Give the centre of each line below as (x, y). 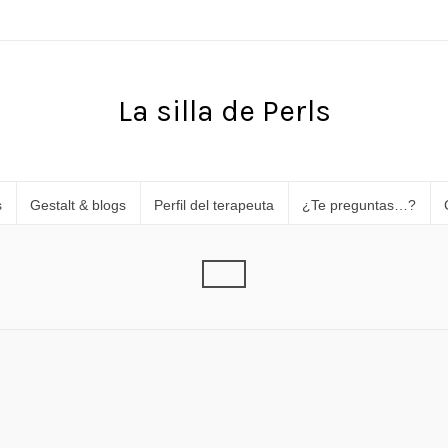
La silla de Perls (224, 111)
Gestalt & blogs (77, 205)
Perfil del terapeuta (213, 205)
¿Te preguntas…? (358, 205)
